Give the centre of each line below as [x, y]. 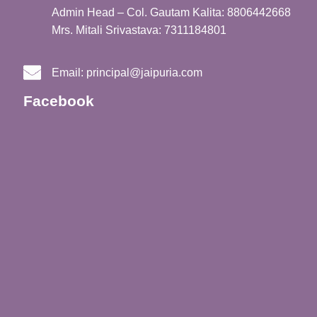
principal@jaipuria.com [144, 73]
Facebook [59, 101]
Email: [69, 73]
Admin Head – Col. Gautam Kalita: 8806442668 [171, 13]
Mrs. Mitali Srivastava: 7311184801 [139, 30]
